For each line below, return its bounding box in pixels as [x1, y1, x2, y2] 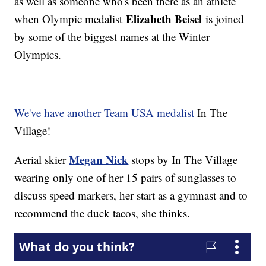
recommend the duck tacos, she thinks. [14, 205, 191, 221]
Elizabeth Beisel [126, 11, 202, 27]
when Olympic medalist [14, 11, 126, 27]
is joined [202, 11, 245, 27]
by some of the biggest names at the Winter [14, 29, 210, 45]
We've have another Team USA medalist [14, 105, 195, 121]
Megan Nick [69, 151, 129, 168]
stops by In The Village [128, 152, 238, 167]
